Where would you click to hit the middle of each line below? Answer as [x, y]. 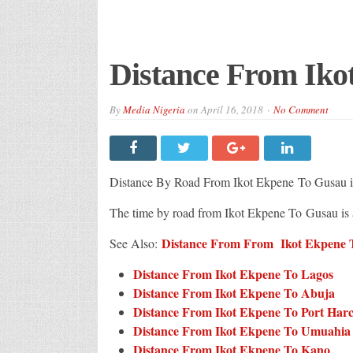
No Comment [301, 109]
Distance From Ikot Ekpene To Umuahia [242, 330]
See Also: [135, 243]
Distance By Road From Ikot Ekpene [203, 181]
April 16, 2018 [232, 109]
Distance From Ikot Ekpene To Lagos [233, 273]
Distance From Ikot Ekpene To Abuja [234, 292]
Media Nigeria [154, 109]
